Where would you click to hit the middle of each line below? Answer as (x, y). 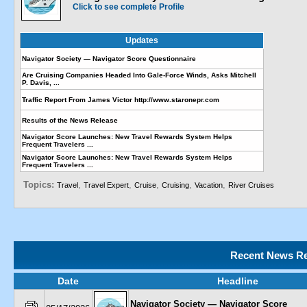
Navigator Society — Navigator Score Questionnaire (109, 59)
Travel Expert (106, 185)
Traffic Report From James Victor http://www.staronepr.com (121, 100)
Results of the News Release (70, 120)
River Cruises (251, 185)
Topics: (40, 185)
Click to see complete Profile (128, 7)
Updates (142, 40)
